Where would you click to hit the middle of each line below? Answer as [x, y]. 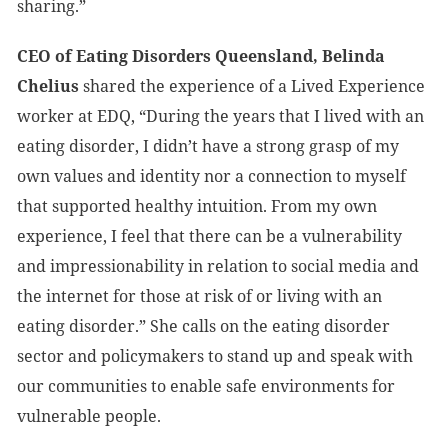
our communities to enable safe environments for [206, 386]
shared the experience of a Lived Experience [252, 86]
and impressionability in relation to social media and [218, 266]
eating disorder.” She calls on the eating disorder [203, 326]
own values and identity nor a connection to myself [211, 176]
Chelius [48, 86]
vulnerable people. [89, 416]
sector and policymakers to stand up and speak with [215, 356]
